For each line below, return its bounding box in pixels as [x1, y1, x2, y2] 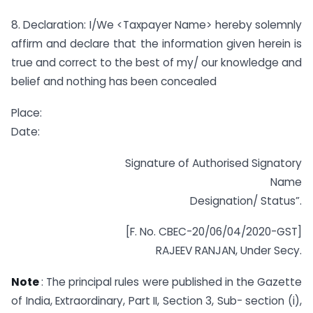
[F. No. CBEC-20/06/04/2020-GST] [126, 224, 302, 240]
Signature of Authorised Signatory [125, 155, 302, 170]
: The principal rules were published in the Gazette [41, 275, 303, 290]
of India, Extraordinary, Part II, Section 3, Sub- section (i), [11, 293, 302, 309]
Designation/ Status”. [190, 193, 302, 208]
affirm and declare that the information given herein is [11, 36, 302, 51]
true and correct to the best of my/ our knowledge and [11, 54, 302, 70]
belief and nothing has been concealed [11, 73, 217, 89]
